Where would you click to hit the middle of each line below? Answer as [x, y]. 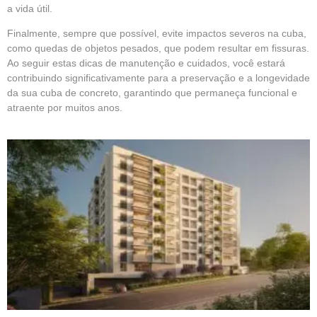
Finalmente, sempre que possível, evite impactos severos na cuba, [157, 33]
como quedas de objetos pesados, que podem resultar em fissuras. [158, 48]
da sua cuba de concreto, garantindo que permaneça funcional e [152, 92]
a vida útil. [30, 8]
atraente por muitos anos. [65, 107]
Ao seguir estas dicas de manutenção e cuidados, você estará [146, 63]
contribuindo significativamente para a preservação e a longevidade [158, 77]
